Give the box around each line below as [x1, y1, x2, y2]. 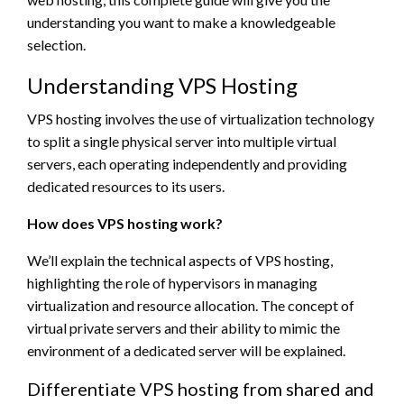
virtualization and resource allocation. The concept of [27, 296, 354, 314]
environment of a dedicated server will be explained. [27, 341, 345, 359]
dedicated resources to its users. [27, 177, 225, 195]
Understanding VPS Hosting [27, 71, 298, 98]
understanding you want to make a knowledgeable [27, 13, 335, 31]
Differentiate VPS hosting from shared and [27, 377, 374, 399]
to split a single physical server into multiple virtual [27, 132, 336, 150]
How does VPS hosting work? [27, 214, 223, 232]
